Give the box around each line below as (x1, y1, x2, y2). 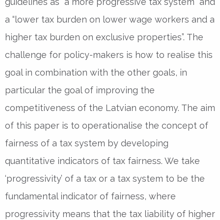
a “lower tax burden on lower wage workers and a (5, 14, 215, 25)
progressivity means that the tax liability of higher (5, 208, 215, 219)
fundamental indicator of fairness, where (5, 191, 176, 201)
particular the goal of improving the (5, 84, 155, 95)
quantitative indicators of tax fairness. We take (5, 155, 200, 166)
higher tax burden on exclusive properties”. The (5, 31, 203, 42)
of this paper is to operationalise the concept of (5, 120, 208, 131)
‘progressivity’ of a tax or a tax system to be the (5, 173, 205, 184)
